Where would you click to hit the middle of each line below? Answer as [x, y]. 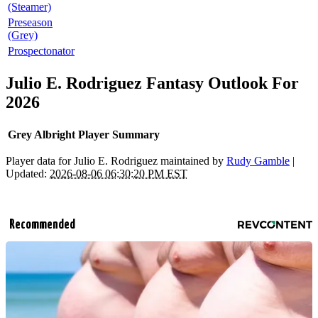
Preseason [30, 23]
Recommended [42, 225]
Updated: [28, 174]
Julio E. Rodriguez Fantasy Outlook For [152, 83]
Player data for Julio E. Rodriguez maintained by [116, 161]
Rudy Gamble [258, 161]
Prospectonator [41, 51]
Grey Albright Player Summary [84, 135]
